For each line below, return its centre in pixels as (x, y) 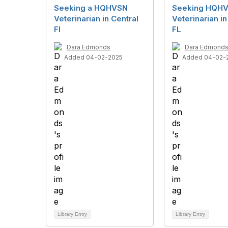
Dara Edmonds (89, 47)
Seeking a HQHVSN (91, 8)
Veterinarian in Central (96, 19)
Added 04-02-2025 (93, 58)
